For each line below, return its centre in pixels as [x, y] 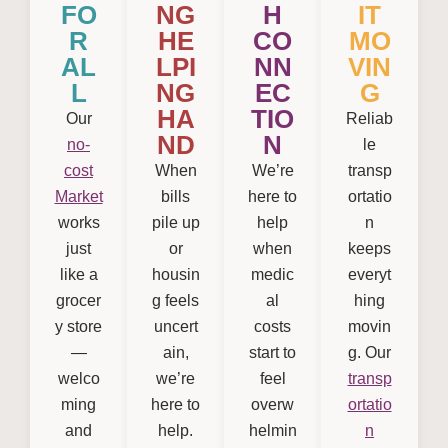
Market [78, 196]
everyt [369, 274]
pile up [175, 222]
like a [78, 274]
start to [272, 352]
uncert [175, 326]
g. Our [369, 352]
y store [78, 326]
